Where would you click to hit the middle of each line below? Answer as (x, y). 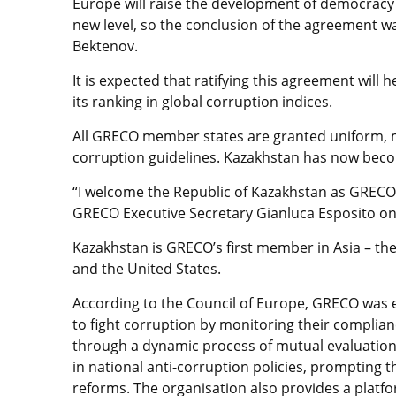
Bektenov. (105, 46)
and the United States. (147, 269)
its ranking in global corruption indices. (202, 102)
